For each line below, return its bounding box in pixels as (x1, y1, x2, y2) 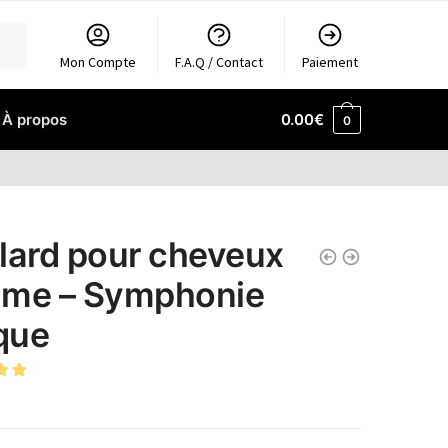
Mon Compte (60, 53, 137, 71)
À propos (2, 110, 67, 129)
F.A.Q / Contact (175, 53, 264, 71)
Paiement (302, 53, 359, 71)
